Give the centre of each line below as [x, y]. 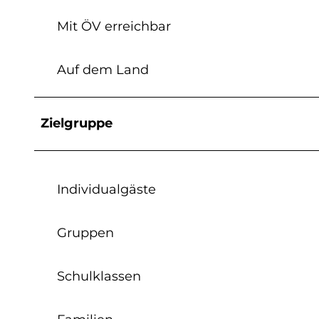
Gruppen [85, 232]
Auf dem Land [103, 69]
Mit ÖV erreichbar [114, 26]
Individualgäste [106, 189]
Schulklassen [99, 276]
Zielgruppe [77, 123]
